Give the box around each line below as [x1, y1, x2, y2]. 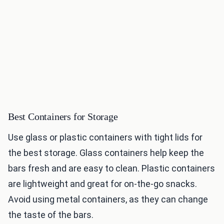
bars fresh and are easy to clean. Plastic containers [8, 162, 215, 173]
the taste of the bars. [8, 209, 93, 220]
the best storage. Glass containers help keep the [8, 147, 204, 158]
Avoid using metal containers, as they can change [8, 193, 208, 204]
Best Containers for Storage [8, 110, 118, 122]
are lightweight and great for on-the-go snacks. [8, 178, 197, 189]
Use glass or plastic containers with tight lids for [8, 131, 202, 142]
